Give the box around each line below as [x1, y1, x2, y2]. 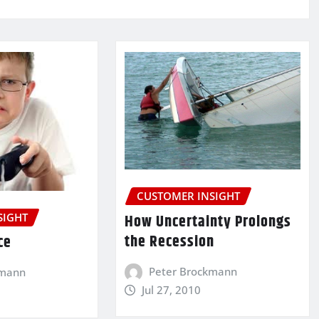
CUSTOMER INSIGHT [136, 189, 240, 204]
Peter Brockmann [149, 263, 238, 278]
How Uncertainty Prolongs [124, 209, 291, 234]
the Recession [124, 229, 214, 254]
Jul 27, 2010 [142, 282, 202, 297]
